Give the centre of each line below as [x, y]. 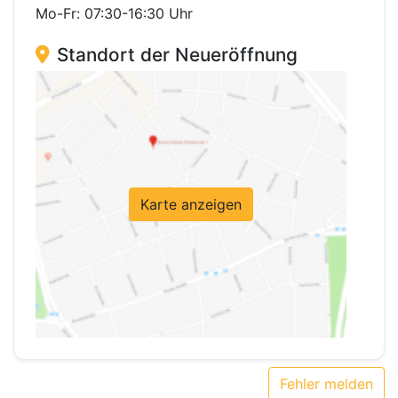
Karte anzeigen [191, 205]
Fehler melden [326, 384]
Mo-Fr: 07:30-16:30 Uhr [114, 14]
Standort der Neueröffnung [177, 55]
